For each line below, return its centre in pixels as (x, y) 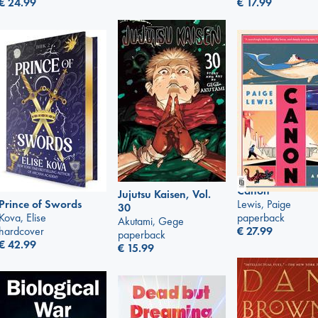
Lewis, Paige (264, 204)
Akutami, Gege (151, 221)
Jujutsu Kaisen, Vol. (164, 194)
